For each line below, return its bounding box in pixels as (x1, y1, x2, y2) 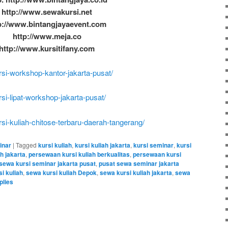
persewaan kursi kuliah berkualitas (28, 150, 130, 159)
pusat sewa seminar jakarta (99, 159, 179, 168)
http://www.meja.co (12, 30, 81, 42)
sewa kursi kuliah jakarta (100, 168, 172, 178)
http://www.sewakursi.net (2, 6, 92, 17)
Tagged (16, 140, 37, 150)
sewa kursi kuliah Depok (26, 168, 97, 178)
